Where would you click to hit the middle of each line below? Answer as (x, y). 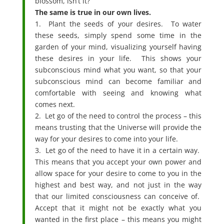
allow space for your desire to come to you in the (118, 173)
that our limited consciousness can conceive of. (118, 196)
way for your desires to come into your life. (106, 138)
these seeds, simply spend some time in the (118, 35)
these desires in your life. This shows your (118, 58)
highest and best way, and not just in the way (118, 184)
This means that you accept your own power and (118, 161)
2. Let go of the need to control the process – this (118, 115)
